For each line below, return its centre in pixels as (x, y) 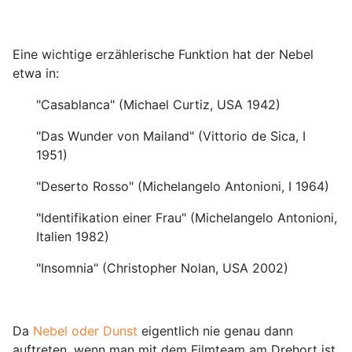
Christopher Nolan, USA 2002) (198, 268)
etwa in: (36, 73)
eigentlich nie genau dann (215, 331)
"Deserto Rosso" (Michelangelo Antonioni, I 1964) (183, 187)
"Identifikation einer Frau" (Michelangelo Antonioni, (187, 218)
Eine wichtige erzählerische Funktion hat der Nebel (163, 55)
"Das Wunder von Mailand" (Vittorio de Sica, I (171, 136)
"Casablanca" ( (80, 105)
